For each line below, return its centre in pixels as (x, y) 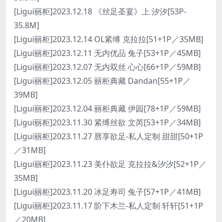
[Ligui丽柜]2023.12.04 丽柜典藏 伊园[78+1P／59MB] (107, 109)
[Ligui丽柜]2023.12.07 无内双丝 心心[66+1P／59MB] (107, 67)
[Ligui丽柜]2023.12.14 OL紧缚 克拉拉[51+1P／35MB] (109, 39)
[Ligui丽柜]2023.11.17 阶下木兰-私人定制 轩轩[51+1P (109, 206)
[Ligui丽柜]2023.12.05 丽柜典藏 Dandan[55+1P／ (102, 81)
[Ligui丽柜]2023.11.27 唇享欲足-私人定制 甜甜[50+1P (109, 136)
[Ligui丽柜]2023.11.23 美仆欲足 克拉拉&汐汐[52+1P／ (110, 164)
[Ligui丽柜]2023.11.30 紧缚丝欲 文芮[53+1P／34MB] (107, 122)
